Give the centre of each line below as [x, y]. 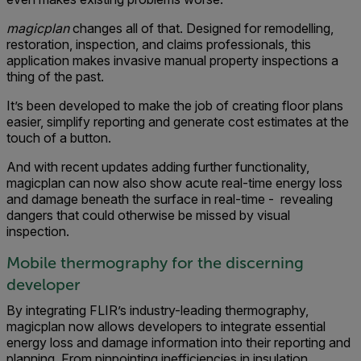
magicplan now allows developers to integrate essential [166, 327]
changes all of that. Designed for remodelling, [203, 29]
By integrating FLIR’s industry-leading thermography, [158, 311]
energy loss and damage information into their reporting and [178, 343]
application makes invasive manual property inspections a [172, 61]
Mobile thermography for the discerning [155, 263]
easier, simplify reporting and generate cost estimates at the [178, 122]
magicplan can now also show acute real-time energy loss [174, 183]
